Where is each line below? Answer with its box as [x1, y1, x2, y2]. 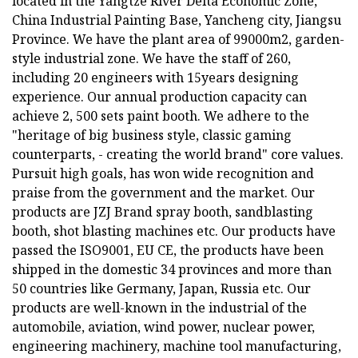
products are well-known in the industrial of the [12, 299, 307, 317]
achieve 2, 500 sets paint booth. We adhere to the [12, 107, 309, 125]
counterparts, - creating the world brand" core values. [12, 145, 344, 164]
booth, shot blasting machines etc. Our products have [12, 222, 336, 241]
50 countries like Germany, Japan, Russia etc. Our [12, 280, 311, 298]
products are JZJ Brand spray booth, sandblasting [12, 203, 313, 221]
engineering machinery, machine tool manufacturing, [12, 337, 341, 356]
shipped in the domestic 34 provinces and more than [12, 261, 332, 279]
